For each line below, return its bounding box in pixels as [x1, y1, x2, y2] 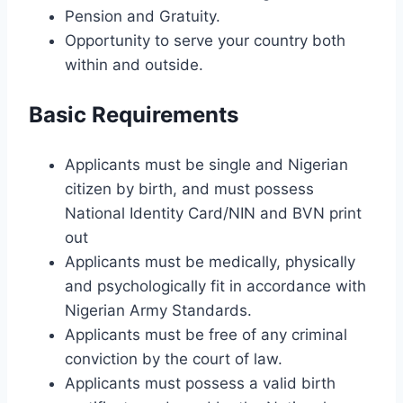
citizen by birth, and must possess [65, 179, 314, 198]
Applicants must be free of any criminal [65, 325, 347, 344]
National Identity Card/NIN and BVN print [65, 203, 362, 222]
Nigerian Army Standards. [65, 300, 252, 319]
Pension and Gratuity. [65, 6, 220, 25]
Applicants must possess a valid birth [65, 373, 336, 392]
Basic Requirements [29, 101, 238, 128]
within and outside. [65, 55, 203, 74]
